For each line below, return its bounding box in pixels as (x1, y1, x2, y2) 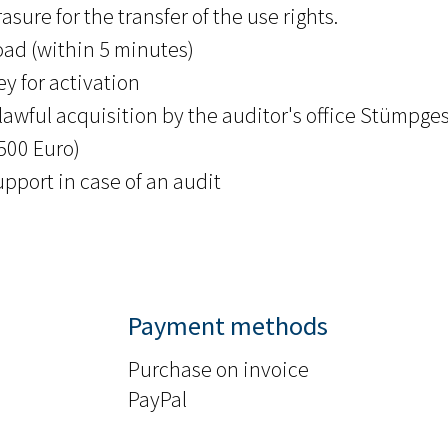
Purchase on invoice (128, 355, 310, 384)
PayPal (128, 385, 188, 414)
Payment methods (128, 309, 329, 343)
